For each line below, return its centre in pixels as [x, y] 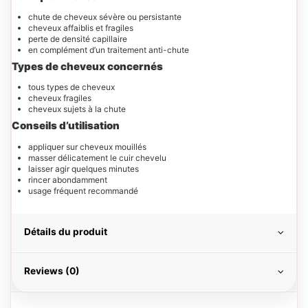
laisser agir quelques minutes [84, 168]
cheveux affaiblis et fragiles [81, 27]
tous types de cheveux [71, 87]
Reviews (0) [52, 271]
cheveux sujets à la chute [77, 109]
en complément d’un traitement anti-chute [109, 49]
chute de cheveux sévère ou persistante [105, 16]
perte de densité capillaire [78, 38]
